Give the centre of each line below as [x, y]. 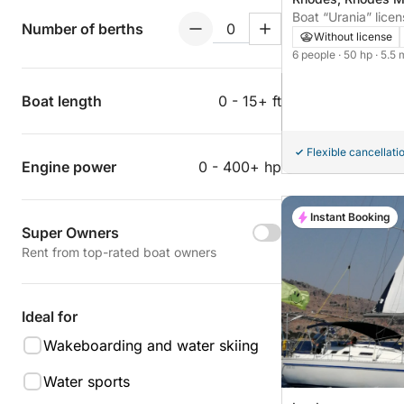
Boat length [62, 101]
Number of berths [83, 29]
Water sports [87, 381]
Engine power [69, 167]
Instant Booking [350, 217]
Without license [353, 37]
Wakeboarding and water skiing [151, 345]
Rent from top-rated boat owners [119, 252]
